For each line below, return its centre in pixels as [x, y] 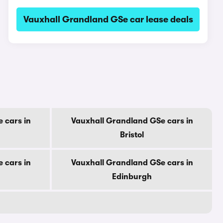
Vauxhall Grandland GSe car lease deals [108, 19]
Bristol [132, 135]
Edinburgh [132, 177]
